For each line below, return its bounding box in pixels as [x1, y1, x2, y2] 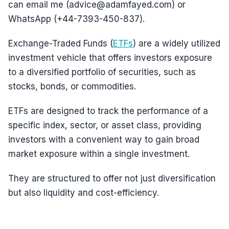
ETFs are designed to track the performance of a [8, 106, 208, 116]
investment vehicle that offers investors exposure [8, 53, 212, 63]
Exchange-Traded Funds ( [8, 38, 113, 49]
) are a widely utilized [133, 38, 220, 49]
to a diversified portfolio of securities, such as [8, 67, 196, 77]
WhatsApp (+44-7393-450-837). [8, 14, 145, 24]
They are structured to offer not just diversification [8, 173, 216, 184]
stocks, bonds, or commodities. [8, 81, 136, 91]
